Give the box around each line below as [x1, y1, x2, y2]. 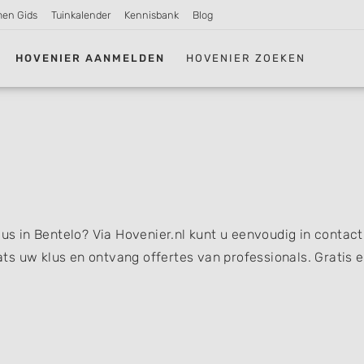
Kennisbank [123, 9, 179, 21]
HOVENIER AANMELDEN [15, 51, 166, 64]
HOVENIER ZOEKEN [186, 51, 306, 64]
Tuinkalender [51, 9, 111, 21]
